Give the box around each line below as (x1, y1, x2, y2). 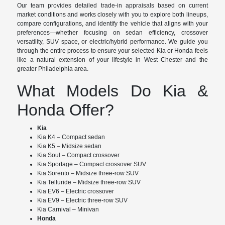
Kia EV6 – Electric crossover (37, 188, 115, 195)
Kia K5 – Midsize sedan (37, 143, 102, 150)
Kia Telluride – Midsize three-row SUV (37, 179, 141, 186)
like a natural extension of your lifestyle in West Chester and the (17, 56, 208, 64)
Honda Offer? (17, 101, 115, 120)
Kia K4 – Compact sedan (37, 134, 105, 141)
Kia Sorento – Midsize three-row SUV (37, 170, 139, 177)
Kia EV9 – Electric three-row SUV (37, 197, 128, 204)
